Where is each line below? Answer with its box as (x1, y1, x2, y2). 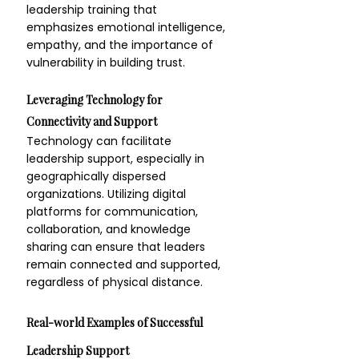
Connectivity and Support (26, 114, 157, 129)
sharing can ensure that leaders (26, 239, 208, 255)
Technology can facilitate (26, 133, 175, 149)
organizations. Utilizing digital (26, 186, 189, 202)
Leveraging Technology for (26, 92, 165, 107)
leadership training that (26, 2, 160, 18)
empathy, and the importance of (26, 37, 216, 53)
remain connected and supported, (26, 256, 224, 272)
